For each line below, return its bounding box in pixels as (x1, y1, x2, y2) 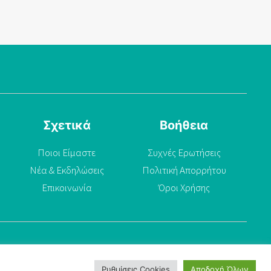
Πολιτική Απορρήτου (142, 163, 226, 177)
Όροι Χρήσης (158, 181, 210, 195)
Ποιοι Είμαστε (38, 146, 96, 160)
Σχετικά (42, 118, 91, 133)
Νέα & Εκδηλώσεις (29, 163, 104, 177)
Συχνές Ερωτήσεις (147, 146, 221, 160)
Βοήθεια (160, 118, 209, 133)
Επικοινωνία (41, 181, 92, 195)
